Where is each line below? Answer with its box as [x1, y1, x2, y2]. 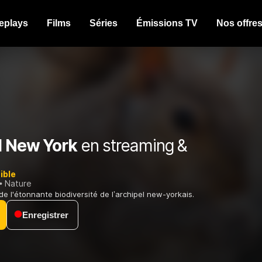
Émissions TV [136, 18, 198, 28]
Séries [89, 18, 118, 28]
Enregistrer [22, 210, 68, 220]
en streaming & [77, 136, 188, 156]
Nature [5, 178, 32, 189]
